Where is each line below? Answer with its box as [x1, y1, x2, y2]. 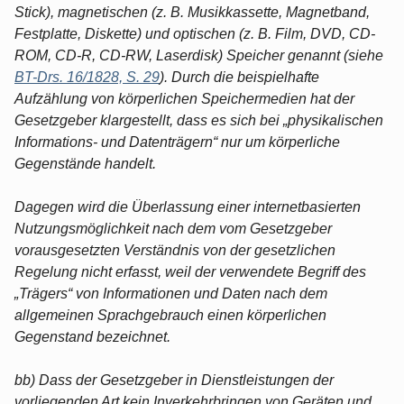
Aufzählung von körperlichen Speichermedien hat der [14, 90, 354, 106]
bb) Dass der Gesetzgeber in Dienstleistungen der [14, 372, 334, 388]
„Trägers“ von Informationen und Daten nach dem [14, 285, 327, 301]
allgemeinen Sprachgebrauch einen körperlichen [14, 307, 326, 323]
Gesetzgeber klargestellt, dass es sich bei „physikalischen [14, 112, 383, 128]
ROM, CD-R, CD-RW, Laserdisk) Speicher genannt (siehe [14, 47, 383, 63]
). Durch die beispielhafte [160, 69, 319, 85]
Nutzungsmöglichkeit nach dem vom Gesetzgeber [14, 220, 332, 236]
